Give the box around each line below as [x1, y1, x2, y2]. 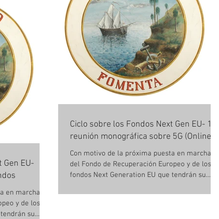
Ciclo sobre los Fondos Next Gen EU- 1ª [70, 119, 215, 130]
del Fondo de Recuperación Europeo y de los [70, 160, 211, 169]
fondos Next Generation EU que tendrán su [70, 171, 206, 179]
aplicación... [70, 181, 107, 190]
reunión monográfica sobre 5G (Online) [70, 131, 214, 142]
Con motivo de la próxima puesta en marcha [70, 149, 211, 158]
